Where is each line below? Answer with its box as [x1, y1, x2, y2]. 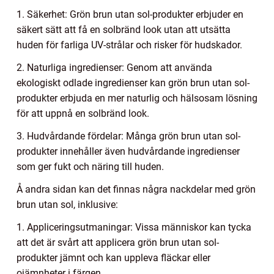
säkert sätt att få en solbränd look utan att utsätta [17, 24, 231, 36]
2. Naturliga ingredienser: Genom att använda [17, 62, 212, 74]
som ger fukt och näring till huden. [17, 161, 164, 173]
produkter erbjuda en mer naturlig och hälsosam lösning [17, 92, 257, 105]
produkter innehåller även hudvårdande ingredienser [17, 146, 240, 158]
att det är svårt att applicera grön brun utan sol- [17, 237, 219, 249]
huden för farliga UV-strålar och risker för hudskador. [17, 39, 242, 51]
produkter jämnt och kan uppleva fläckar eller [17, 252, 210, 264]
